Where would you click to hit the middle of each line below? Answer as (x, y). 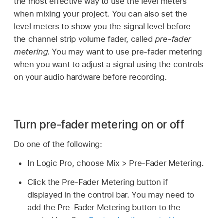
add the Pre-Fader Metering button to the (104, 207)
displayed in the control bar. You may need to (111, 194)
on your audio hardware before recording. (90, 77)
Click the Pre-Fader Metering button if (98, 182)
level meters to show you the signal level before (102, 26)
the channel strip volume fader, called (84, 39)
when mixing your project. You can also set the (100, 13)
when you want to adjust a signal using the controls (109, 64)
